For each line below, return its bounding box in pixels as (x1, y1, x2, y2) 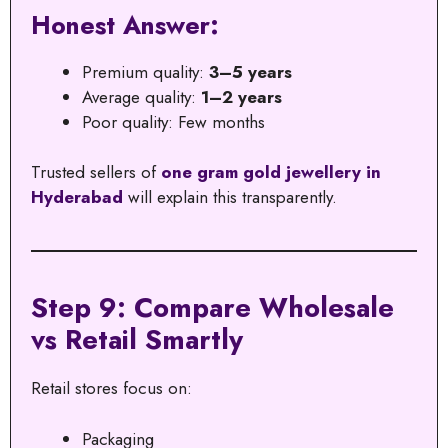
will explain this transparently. (123, 185, 337, 210)
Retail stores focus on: (31, 376, 192, 401)
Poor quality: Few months (82, 109, 265, 134)
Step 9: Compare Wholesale (31, 288, 394, 328)
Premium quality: (82, 59, 209, 84)
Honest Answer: (31, 6, 219, 43)
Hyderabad (31, 185, 123, 210)
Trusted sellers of (31, 160, 161, 185)
